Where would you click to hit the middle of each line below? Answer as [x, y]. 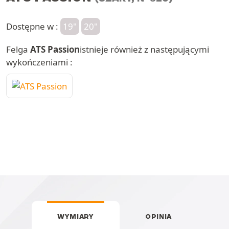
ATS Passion [55, 49]
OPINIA [158, 216]
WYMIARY [75, 216]
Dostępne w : [33, 26]
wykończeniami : [39, 62]
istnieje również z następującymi [144, 49]
